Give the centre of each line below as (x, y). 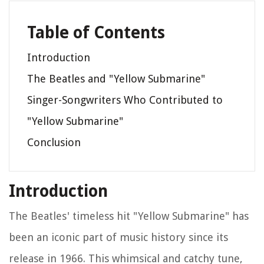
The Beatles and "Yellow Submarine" (116, 79)
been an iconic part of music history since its (118, 237)
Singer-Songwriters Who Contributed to (125, 100)
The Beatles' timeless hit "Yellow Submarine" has (129, 216)
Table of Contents (96, 33)
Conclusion (54, 143)
